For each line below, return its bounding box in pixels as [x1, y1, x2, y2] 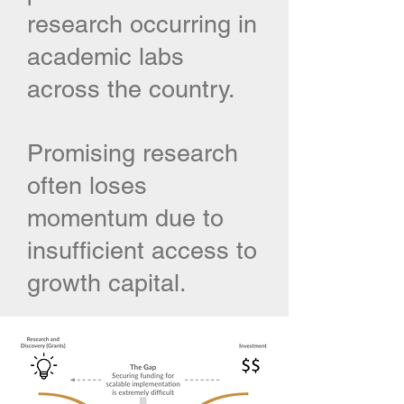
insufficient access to [27, 236, 257, 264]
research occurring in [27, 10, 257, 38]
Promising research [27, 139, 238, 167]
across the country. [27, 75, 235, 103]
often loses [27, 171, 147, 199]
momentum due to [27, 204, 224, 232]
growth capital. [27, 269, 187, 297]
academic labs [27, 42, 184, 70]
